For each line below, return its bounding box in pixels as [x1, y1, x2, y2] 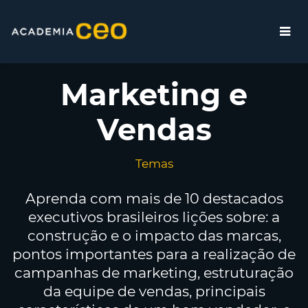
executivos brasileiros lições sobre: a [28, 208, 280, 225]
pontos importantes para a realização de [12, 245, 296, 263]
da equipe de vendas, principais [43, 283, 265, 300]
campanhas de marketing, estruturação [14, 264, 294, 281]
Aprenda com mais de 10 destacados [25, 190, 283, 207]
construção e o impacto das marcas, [27, 227, 281, 244]
